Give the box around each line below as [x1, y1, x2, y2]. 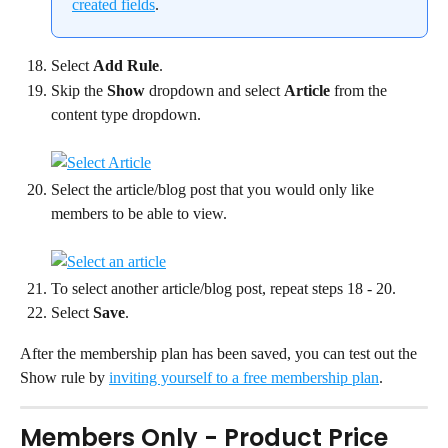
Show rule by [20, 368, 109, 386]
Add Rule [93, 57, 159, 75]
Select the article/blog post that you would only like [51, 180, 378, 198]
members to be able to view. [51, 204, 227, 222]
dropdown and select [145, 81, 284, 99]
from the [330, 81, 391, 99]
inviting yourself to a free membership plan [109, 368, 379, 386]
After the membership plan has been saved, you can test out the [20, 344, 421, 362]
